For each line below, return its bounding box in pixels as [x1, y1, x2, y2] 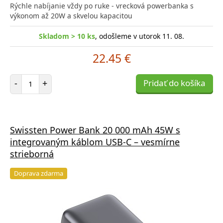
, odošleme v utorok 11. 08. [95, 31, 184, 41]
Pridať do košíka [143, 77, 206, 89]
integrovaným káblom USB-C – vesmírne [10, 135, 180, 148]
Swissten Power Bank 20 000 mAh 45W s [10, 123, 180, 136]
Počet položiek [30, 73, 77, 83]
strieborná [10, 147, 54, 160]
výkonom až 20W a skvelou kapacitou [10, 10, 132, 20]
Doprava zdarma [14, 168, 63, 178]
